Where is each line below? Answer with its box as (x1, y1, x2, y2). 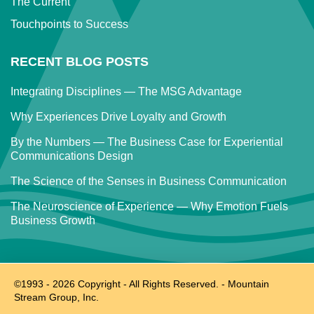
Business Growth (11, 214, 95, 226)
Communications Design (11, 149, 133, 162)
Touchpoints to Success (11, 18, 128, 30)
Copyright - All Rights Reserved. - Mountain (75, 278, 269, 289)
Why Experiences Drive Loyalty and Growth (11, 110, 226, 123)
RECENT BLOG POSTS (11, 54, 149, 69)
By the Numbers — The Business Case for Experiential (11, 135, 283, 148)
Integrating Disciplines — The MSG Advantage (11, 85, 242, 97)
